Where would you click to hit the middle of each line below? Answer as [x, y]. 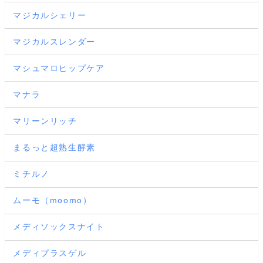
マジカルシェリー [50, 15]
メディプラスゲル [50, 253]
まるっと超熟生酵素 [54, 148]
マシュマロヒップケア [59, 68]
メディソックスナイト [59, 227]
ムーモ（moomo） [53, 200]
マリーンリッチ [45, 121]
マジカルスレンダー [54, 41]
